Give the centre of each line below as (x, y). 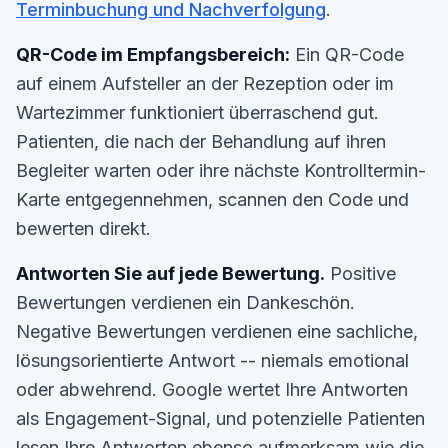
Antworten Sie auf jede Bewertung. (170, 273)
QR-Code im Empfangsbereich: (153, 54)
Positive (360, 273)
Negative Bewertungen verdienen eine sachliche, (217, 331)
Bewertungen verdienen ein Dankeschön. (185, 302)
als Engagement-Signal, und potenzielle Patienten (220, 418)
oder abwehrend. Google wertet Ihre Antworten (212, 389)
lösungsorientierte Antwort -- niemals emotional (212, 360)
